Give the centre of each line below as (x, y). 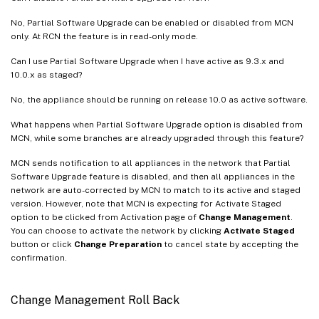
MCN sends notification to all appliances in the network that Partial (151, 163)
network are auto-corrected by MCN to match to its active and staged (156, 190)
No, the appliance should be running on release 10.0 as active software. (159, 100)
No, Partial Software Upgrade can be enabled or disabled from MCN (152, 23)
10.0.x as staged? (46, 75)
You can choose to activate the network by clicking (117, 231)
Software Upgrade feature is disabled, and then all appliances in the (153, 177)
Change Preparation (118, 245)
